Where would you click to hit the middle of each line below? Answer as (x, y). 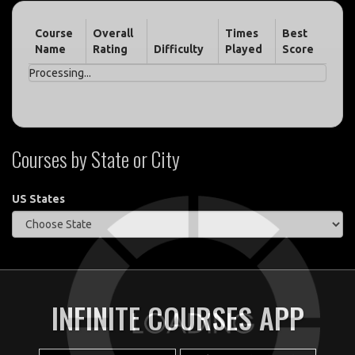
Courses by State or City (96, 159)
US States (38, 199)
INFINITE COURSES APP (177, 318)
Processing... (60, 73)
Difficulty (179, 50)
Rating (110, 50)
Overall (113, 34)
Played (244, 50)
